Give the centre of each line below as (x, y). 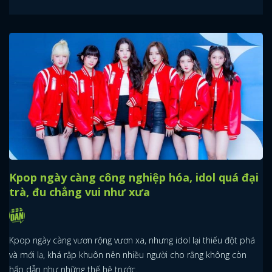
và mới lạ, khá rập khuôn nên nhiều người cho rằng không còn (128, 254)
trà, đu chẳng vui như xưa (80, 192)
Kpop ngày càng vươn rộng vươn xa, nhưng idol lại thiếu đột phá (132, 240)
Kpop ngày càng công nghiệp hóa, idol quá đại (134, 178)
